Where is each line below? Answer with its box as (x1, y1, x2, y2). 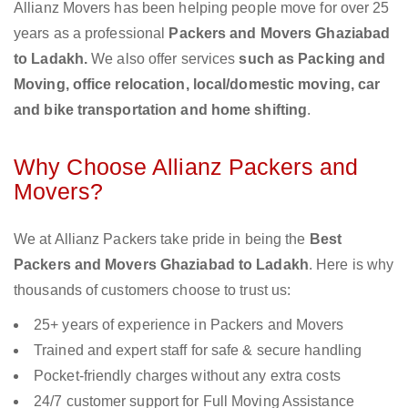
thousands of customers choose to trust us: (14, 282, 291, 299)
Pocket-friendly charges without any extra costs (34, 368, 341, 384)
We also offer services (91, 51, 240, 67)
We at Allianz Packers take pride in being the (14, 231, 310, 248)
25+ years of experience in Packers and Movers (34, 317, 344, 333)
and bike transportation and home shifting (14, 102, 308, 118)
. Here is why (308, 257, 394, 273)
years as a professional (14, 25, 169, 42)
